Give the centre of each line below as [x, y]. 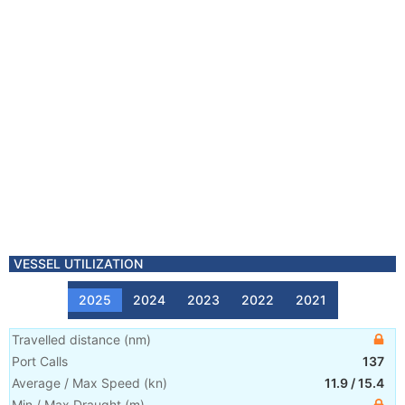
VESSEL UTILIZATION [78, 264]
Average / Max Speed [76, 383]
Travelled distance [66, 339]
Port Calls [40, 361]
